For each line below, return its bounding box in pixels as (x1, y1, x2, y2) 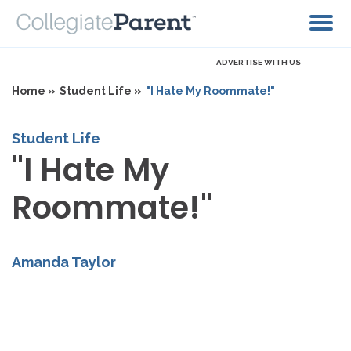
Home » (12, 85, 56, 98)
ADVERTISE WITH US (216, 58, 301, 67)
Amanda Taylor (12, 254, 116, 271)
